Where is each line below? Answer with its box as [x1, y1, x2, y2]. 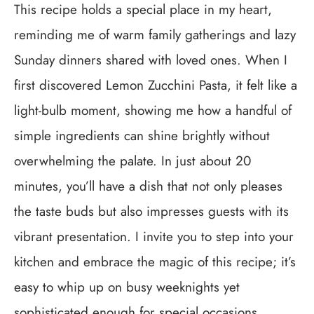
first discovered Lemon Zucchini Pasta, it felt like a [14, 76, 297, 95]
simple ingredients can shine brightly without [14, 126, 270, 145]
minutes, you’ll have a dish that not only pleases [14, 177, 282, 196]
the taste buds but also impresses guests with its [14, 202, 289, 221]
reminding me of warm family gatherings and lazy [14, 25, 296, 44]
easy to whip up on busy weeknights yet [14, 278, 240, 296]
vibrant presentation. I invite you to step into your [14, 227, 294, 246]
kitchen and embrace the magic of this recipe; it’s [14, 252, 296, 271]
